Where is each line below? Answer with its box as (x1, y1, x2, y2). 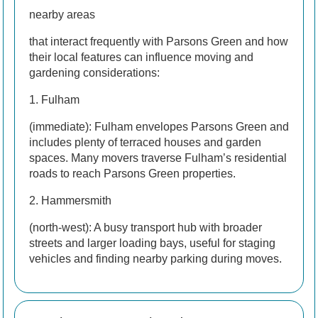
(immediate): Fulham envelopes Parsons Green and (29, 120, 289, 133)
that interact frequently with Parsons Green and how (29, 35, 288, 48)
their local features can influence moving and (29, 50, 253, 63)
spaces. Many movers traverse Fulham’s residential (29, 151, 287, 164)
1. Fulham (29, 93, 79, 106)
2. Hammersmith (29, 194, 111, 207)
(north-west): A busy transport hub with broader (29, 221, 262, 234)
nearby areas (29, 8, 95, 21)
